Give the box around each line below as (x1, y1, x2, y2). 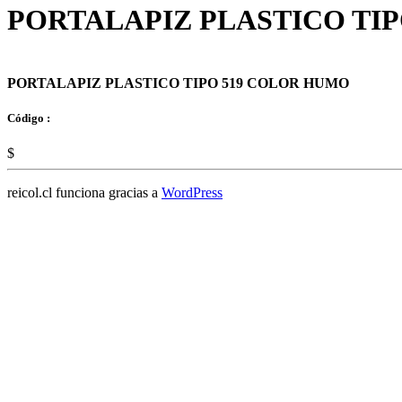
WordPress (162, 184, 223, 200)
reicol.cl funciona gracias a (7, 184, 162, 200)
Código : (7, 110, 50, 125)
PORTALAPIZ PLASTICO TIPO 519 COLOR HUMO (7, 74, 349, 91)
